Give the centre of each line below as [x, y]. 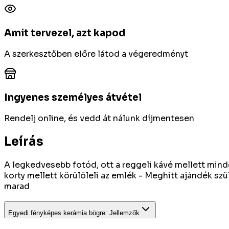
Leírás [24, 142]
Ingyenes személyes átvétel [73, 98]
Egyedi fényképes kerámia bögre [57, 213]
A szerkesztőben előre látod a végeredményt [96, 54]
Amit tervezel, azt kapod [65, 33]
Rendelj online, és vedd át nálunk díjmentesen [99, 119]
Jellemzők [124, 213]
